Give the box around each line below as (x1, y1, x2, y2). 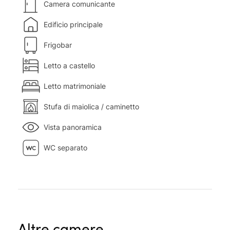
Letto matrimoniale (44, 82, 106, 91)
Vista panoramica (44, 123, 102, 132)
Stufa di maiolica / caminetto (44, 102, 139, 111)
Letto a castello (44, 61, 95, 70)
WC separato (44, 143, 87, 152)
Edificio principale (44, 20, 103, 29)
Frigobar (44, 41, 72, 50)
